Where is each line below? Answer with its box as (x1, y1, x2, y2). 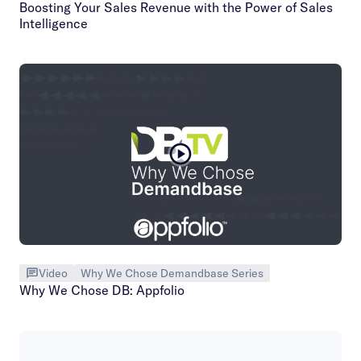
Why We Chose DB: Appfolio (19, 281, 185, 298)
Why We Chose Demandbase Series (81, 265, 263, 280)
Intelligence (19, 15, 88, 31)
